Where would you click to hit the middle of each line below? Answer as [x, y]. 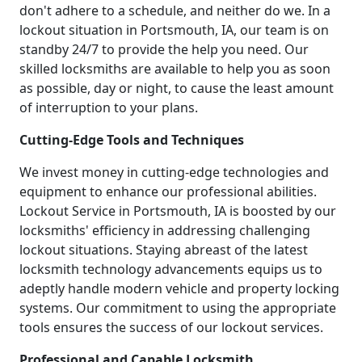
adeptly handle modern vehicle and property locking [179, 289]
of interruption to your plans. [109, 108]
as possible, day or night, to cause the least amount [177, 88]
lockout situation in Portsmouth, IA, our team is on [174, 30]
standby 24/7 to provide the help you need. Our [164, 50]
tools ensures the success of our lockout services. [171, 328]
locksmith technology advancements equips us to [171, 269]
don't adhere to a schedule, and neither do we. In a [175, 11]
